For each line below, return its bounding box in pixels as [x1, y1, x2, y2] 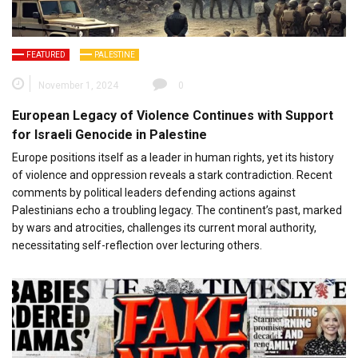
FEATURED [26, 50, 66, 59]
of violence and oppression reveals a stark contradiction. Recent [12, 168, 332, 181]
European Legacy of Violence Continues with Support [12, 107, 333, 123]
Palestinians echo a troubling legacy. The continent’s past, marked [12, 203, 342, 217]
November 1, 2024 [38, 79, 118, 91]
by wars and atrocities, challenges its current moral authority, [12, 221, 316, 234]
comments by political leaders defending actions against [12, 185, 296, 199]
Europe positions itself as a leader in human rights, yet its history [12, 150, 334, 164]
